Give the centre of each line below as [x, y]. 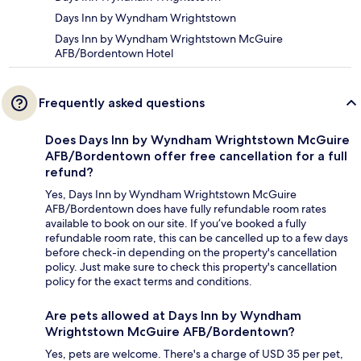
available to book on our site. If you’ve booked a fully [176, 224]
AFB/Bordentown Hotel [114, 54]
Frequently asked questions [122, 103]
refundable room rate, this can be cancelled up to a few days [197, 238]
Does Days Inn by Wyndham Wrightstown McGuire [197, 140]
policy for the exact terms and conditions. [149, 282]
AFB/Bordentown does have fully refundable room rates [186, 209]
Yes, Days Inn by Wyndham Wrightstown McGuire [171, 195]
